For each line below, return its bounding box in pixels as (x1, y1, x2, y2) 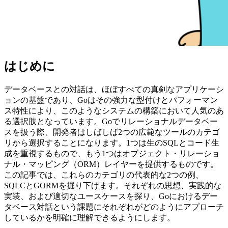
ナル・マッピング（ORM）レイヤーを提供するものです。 (4, 160, 218, 169)
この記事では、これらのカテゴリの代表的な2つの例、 (4, 170, 204, 180)
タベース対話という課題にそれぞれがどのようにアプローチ (4, 203, 224, 212)
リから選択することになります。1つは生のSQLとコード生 (4, 138, 219, 148)
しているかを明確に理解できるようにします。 (4, 213, 175, 222)
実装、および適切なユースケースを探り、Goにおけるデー (4, 192, 218, 201)
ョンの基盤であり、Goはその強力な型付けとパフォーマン (4, 96, 218, 105)
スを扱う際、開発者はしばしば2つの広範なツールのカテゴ (4, 128, 220, 137)
